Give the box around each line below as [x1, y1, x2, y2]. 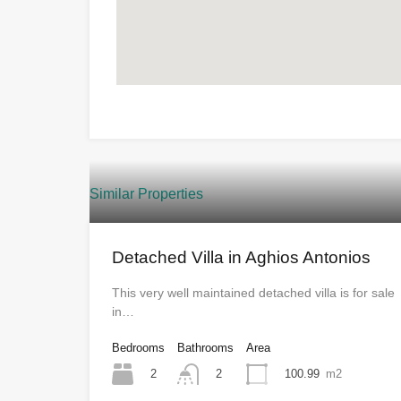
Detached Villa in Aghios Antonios [112, 248, 371, 268]
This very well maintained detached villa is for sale [112, 286, 395, 301]
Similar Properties [90, 186, 203, 202]
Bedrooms [112, 341, 165, 355]
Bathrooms [177, 341, 234, 355]
